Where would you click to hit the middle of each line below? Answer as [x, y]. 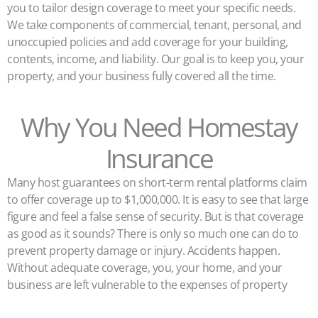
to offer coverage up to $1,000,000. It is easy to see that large [158, 199]
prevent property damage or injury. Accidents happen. [143, 251]
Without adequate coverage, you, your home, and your [145, 268]
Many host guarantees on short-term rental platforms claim [157, 182]
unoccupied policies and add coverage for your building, [148, 42]
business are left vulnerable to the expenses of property [147, 285]
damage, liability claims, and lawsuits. [100, 302]
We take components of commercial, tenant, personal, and [154, 25]
